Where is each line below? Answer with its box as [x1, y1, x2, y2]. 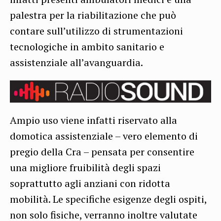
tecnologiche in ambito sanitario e [10, 40, 164, 54]
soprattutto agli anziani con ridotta [10, 177, 170, 190]
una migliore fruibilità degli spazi [10, 161, 161, 175]
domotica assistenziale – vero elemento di [10, 129, 198, 143]
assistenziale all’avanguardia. [10, 56, 143, 70]
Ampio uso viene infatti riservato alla [10, 113, 177, 127]
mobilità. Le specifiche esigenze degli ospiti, [10, 192, 207, 206]
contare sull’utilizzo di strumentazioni [10, 24, 183, 38]
